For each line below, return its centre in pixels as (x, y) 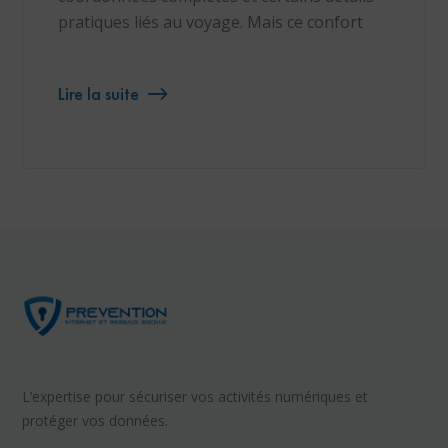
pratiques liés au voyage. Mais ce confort (211, 22)
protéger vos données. (95, 421)
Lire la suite (99, 94)
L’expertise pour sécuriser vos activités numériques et (195, 397)
